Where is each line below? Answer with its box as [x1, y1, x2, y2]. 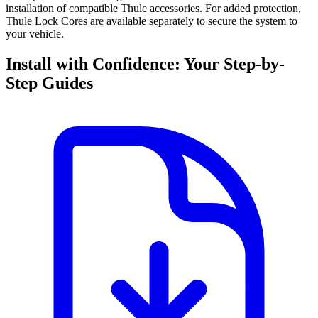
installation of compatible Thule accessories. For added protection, [6, 2, 301, 15]
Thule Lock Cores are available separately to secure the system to [6, 15, 297, 28]
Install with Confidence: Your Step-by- [6, 55, 285, 74]
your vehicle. [6, 28, 64, 40]
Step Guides [6, 74, 93, 93]
